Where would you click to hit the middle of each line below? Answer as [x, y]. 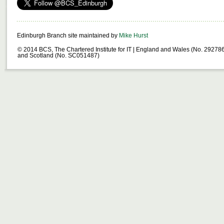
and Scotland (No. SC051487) [58, 55]
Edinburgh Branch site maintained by [68, 35]
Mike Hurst [133, 35]
